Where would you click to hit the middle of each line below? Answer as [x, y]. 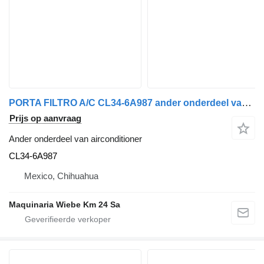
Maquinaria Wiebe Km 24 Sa [65, 205]
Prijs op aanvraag [45, 118]
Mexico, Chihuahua [61, 176]
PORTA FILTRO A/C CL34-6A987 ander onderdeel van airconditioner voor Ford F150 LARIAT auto [247, 103]
